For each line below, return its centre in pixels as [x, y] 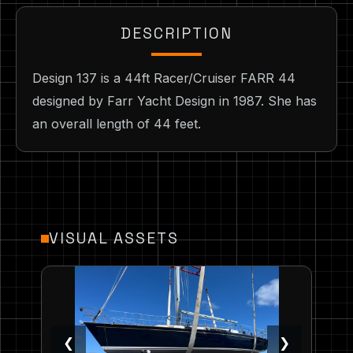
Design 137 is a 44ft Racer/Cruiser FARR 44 [164, 78]
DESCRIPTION [176, 34]
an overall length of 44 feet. [117, 124]
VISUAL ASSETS [114, 239]
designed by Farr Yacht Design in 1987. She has [175, 101]
